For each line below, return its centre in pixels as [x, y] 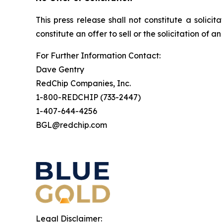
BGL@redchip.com [71, 125]
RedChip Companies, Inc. [83, 83]
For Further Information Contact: [98, 55]
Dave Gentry [60, 69]
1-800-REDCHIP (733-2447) [88, 97]
